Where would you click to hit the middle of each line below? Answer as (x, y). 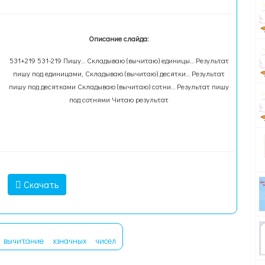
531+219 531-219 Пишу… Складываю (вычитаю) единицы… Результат (119, 60)
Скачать (40, 184)
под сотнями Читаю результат (119, 99)
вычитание (23, 240)
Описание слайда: (119, 38)
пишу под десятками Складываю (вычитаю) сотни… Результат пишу (119, 86)
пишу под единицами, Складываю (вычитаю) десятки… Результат (119, 73)
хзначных (69, 240)
